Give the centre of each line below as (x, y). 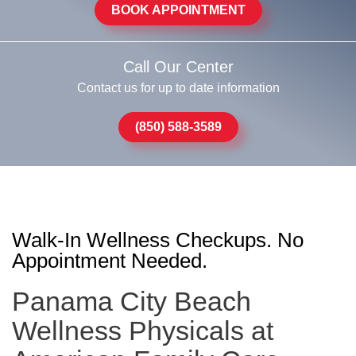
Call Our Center (178, 67)
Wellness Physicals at (143, 331)
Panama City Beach (132, 301)
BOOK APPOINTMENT (178, 10)
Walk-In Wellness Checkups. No (158, 240)
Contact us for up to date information (178, 88)
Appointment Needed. (110, 261)
